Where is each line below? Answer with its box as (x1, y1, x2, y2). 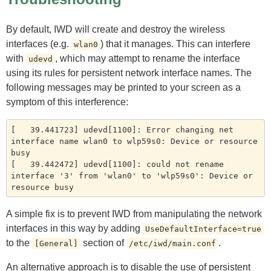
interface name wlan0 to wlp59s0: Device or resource (10, 136, 258, 146)
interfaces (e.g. (6, 39, 71, 50)
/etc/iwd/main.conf (129, 239, 216, 249)
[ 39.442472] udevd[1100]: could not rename (10, 159, 224, 169)
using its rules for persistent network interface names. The (6, 68, 252, 79)
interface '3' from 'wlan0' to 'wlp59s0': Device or (10, 171, 253, 180)
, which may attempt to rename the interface (55, 53, 240, 64)
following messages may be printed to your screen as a (6, 82, 241, 93)
